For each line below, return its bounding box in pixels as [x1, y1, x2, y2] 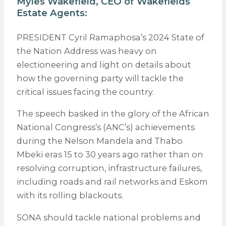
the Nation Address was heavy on [16, 46, 157, 56]
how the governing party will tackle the [16, 73, 184, 84]
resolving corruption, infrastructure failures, [16, 163, 202, 174]
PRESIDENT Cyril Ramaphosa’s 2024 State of [16, 32, 204, 43]
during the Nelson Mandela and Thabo [16, 136, 183, 146]
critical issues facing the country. [16, 87, 154, 97]
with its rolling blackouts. [16, 190, 123, 201]
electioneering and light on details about [16, 60, 191, 70]
